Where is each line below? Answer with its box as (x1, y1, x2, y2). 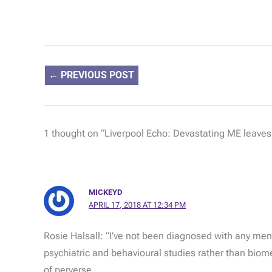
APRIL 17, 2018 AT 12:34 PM (89, 200, 186, 210)
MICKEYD (89, 188, 123, 197)
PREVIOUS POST (58, 69, 135, 81)
